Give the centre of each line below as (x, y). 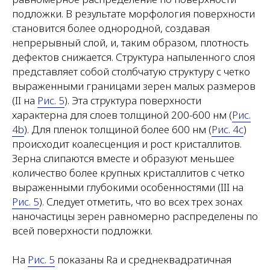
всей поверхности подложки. (82, 230)
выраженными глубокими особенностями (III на (128, 187)
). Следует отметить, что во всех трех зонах (141, 201)
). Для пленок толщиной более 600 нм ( (118, 129)
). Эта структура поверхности (133, 100)
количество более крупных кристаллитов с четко (128, 172)
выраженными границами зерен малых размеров (134, 86)
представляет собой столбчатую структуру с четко (131, 71)
